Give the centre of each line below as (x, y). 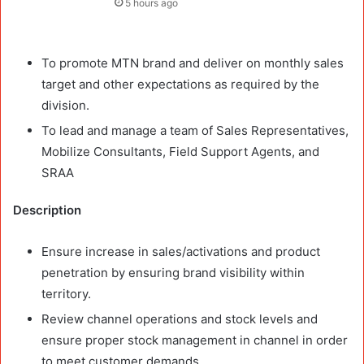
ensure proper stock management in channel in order (195, 340)
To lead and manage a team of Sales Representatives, (195, 130)
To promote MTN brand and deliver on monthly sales (193, 63)
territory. (66, 293)
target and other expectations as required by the (180, 84)
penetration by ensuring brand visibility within (173, 272)
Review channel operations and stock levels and (180, 318)
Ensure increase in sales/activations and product (181, 251)
